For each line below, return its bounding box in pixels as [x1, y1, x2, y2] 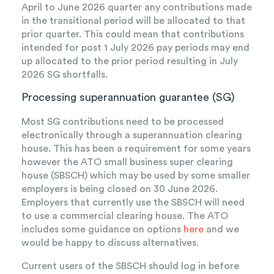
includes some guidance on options [21, 224, 183, 235]
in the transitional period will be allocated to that [21, 16, 245, 26]
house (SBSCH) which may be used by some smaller [21, 171, 250, 181]
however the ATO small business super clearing [21, 157, 233, 168]
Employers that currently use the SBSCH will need [21, 198, 245, 208]
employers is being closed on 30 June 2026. [21, 184, 218, 194]
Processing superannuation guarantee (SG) [21, 92, 235, 103]
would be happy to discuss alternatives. [21, 238, 199, 248]
